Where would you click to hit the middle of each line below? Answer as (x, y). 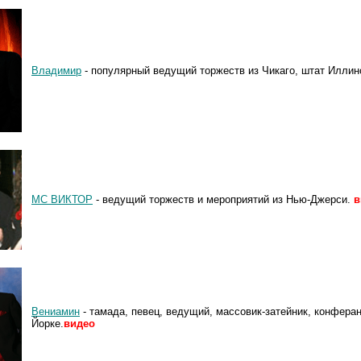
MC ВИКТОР (62, 199)
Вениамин (56, 311)
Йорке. (48, 323)
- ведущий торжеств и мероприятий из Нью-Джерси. (223, 199)
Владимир (56, 70)
